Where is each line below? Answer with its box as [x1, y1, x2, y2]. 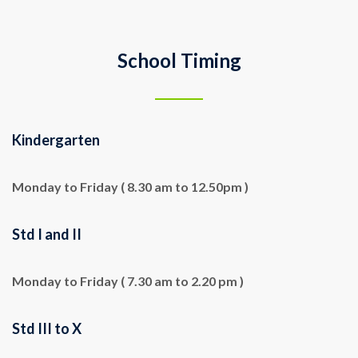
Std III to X [12, 320, 82, 337]
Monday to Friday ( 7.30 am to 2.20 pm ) [12, 273, 244, 288]
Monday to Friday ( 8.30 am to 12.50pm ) [12, 179, 249, 194]
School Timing [117, 49, 241, 72]
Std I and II [12, 225, 82, 243]
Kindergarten [12, 131, 100, 149]
